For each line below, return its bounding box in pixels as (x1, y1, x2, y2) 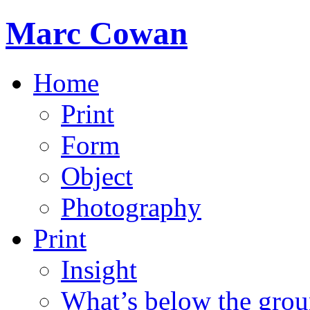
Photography (61, 192, 201, 222)
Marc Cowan (6, 15, 188, 52)
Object (61, 161, 133, 191)
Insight (61, 254, 137, 284)
